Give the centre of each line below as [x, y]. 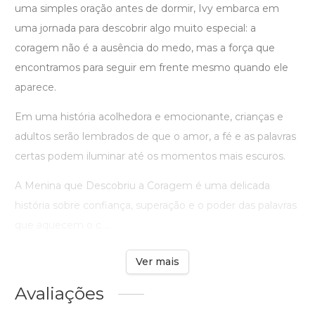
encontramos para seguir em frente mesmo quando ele [152, 68]
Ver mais [157, 262]
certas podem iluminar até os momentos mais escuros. [150, 156]
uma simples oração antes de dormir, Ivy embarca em [147, 9]
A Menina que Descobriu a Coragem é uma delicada [142, 186]
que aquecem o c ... [63, 225]
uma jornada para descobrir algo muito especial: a [135, 28]
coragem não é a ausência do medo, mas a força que [145, 48]
